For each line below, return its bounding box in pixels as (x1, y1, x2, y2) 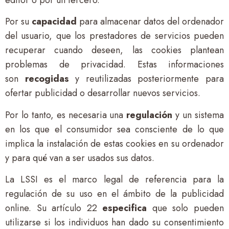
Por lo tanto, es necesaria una (5, 108, 127, 122)
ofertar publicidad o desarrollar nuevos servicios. (5, 86, 200, 100)
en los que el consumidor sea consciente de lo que (5, 122, 224, 136)
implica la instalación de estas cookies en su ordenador (5, 136, 224, 150)
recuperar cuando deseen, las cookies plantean (5, 43, 224, 57)
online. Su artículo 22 (5, 201, 103, 215)
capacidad (32, 15, 77, 29)
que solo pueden (147, 201, 224, 215)
